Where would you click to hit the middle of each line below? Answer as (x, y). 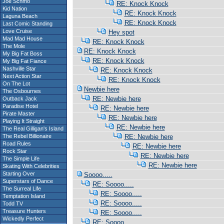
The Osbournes (21, 91)
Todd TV (12, 203)
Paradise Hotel (19, 106)
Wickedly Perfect (22, 218)
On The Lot (15, 83)
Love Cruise (16, 31)
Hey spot (121, 32)
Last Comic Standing (27, 23)
